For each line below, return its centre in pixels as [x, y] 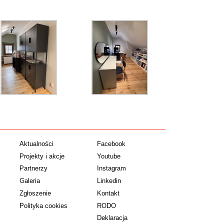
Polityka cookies [44, 205]
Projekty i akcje [42, 156]
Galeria [30, 181]
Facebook [111, 143]
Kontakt [108, 193]
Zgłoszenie [35, 193]
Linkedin [109, 181]
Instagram [111, 168]
